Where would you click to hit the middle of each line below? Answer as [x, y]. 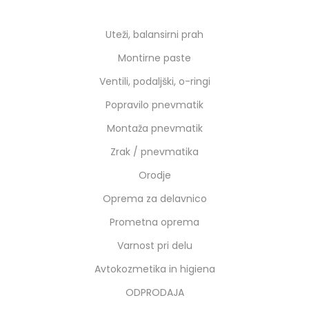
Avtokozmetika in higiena [154, 269]
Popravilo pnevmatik [154, 105]
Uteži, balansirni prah [154, 34]
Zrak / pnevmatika [154, 152]
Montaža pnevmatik [154, 128]
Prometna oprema [154, 222]
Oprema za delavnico [154, 199]
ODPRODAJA [154, 292]
